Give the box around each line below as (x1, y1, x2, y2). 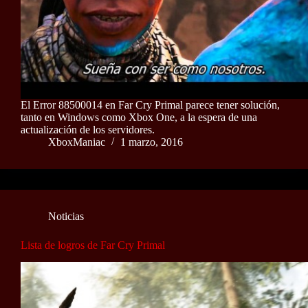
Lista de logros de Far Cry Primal (21, 239, 165, 252)
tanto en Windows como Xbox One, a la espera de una (21, 111, 257, 124)
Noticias (48, 210, 84, 223)
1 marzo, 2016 (120, 136, 183, 148)
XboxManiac (48, 136, 105, 148)
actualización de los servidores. (21, 124, 155, 136)
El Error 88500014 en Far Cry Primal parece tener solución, (21, 99, 280, 111)
